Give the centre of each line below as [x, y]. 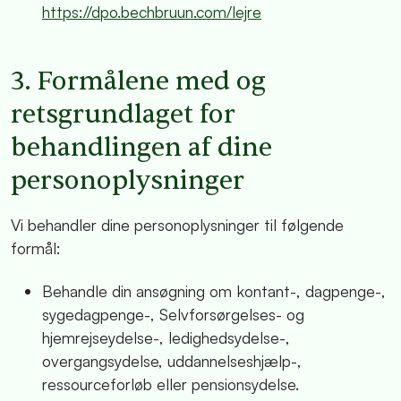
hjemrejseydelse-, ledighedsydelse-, [166, 337]
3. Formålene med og [138, 81]
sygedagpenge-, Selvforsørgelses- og [173, 314]
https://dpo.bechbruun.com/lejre [152, 12]
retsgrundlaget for [123, 115]
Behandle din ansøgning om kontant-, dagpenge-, [214, 290]
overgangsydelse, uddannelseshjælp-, [172, 360]
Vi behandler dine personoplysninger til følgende [177, 224]
